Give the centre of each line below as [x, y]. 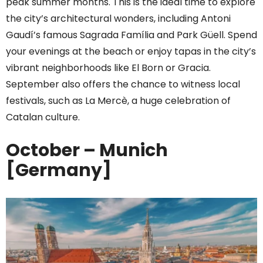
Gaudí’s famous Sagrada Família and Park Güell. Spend [131, 35]
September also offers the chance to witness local [123, 84]
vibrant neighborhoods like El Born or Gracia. [108, 68]
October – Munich [87, 150]
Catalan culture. [43, 117]
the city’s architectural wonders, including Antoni [118, 18]
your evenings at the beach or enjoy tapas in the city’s [131, 51]
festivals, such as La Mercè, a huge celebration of [118, 100]
